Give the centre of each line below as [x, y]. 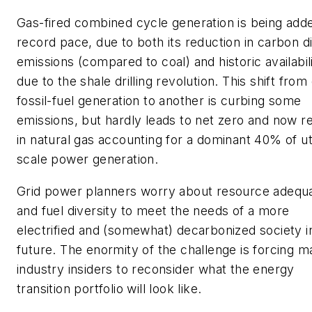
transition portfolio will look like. [109, 288]
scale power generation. [88, 159]
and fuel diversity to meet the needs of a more [153, 210]
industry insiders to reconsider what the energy [156, 269]
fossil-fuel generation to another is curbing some [159, 101]
